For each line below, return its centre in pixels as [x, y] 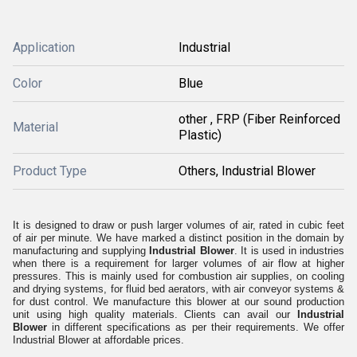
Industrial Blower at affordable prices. [98, 340]
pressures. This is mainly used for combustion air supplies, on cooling [178, 276]
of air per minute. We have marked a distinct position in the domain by [178, 238]
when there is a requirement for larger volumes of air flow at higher [178, 263]
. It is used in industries [289, 251]
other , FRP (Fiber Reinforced [259, 119]
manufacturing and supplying [79, 251]
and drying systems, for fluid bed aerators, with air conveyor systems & [178, 289]
